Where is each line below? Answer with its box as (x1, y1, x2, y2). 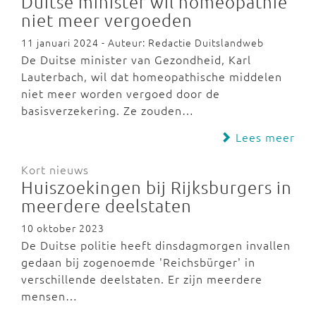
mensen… (21, 288, 78, 303)
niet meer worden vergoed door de (21, 85, 220, 101)
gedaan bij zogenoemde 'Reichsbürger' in (21, 254, 255, 269)
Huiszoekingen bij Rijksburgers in (21, 176, 292, 197)
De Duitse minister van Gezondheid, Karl (21, 51, 251, 67)
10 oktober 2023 (21, 221, 104, 235)
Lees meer (232, 129, 295, 145)
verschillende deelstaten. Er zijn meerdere (21, 271, 262, 286)
